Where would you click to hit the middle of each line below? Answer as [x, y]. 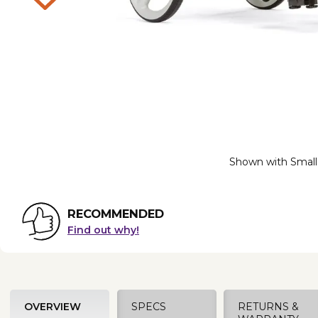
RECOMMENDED [116, 214]
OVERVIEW [52, 306]
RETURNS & [269, 306]
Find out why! [103, 230]
